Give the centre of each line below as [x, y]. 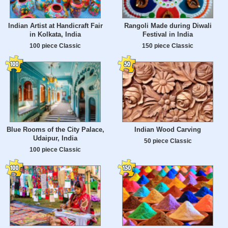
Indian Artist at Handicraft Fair [55, 26]
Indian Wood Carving [168, 130]
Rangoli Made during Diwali [168, 26]
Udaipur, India [55, 138]
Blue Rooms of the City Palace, [55, 130]
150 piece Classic [168, 46]
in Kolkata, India [55, 35]
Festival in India [168, 35]
